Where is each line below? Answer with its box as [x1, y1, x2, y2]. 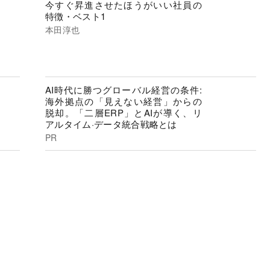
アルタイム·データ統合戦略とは [45, 118, 177, 131]
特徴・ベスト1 [45, 9, 106, 22]
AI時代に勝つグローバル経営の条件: [45, 83, 202, 96]
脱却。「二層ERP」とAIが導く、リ [45, 106, 202, 119]
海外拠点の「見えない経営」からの [45, 95, 202, 108]
